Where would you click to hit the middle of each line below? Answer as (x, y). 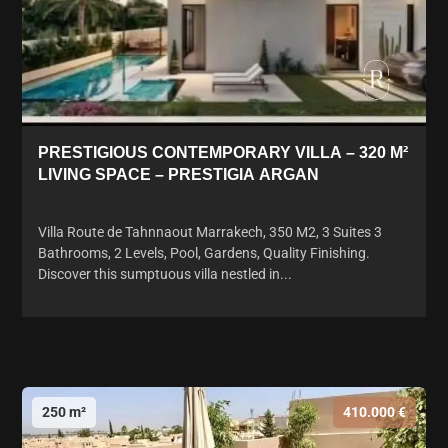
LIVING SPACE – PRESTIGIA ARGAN (178, 174)
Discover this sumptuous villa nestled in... (165, 273)
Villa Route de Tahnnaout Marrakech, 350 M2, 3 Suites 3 (210, 231)
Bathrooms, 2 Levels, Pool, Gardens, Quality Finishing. (204, 252)
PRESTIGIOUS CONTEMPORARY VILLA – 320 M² (223, 152)
